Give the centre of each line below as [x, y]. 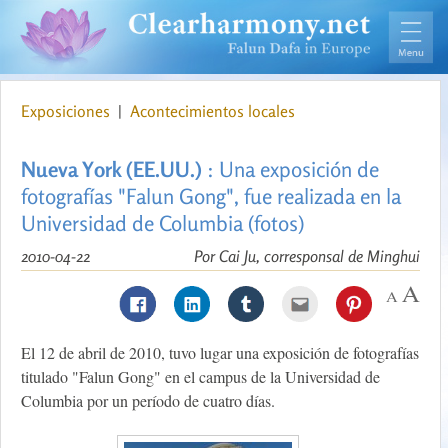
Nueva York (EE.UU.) [111, 169]
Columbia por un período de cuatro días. [148, 401]
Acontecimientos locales [212, 111]
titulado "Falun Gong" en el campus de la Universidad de [200, 377]
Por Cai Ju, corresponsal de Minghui [307, 256]
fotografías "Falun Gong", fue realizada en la [211, 196]
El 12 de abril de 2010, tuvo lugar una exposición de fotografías [220, 353]
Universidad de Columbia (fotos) [162, 223]
